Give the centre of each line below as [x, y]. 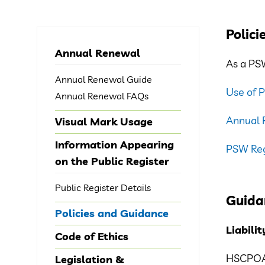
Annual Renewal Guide [104, 79]
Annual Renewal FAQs [102, 96]
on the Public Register [112, 161]
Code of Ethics [92, 236]
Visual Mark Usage [104, 122]
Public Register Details [103, 188]
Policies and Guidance [112, 213]
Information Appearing [114, 145]
